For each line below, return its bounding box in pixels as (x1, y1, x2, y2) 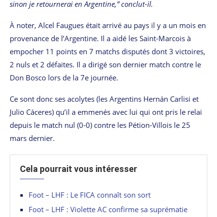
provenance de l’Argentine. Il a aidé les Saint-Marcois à (10, 33, 191, 43)
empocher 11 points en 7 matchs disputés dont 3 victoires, (10, 46, 205, 56)
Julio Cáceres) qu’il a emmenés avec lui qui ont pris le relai (10, 107, 202, 117)
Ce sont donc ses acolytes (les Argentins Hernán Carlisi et (10, 93, 199, 104)
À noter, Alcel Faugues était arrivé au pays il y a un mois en (10, 20, 206, 30)
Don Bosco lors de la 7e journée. (10, 72, 118, 82)
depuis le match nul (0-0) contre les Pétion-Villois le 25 (10, 120, 190, 130)
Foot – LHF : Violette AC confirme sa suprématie (29, 204, 187, 214)
